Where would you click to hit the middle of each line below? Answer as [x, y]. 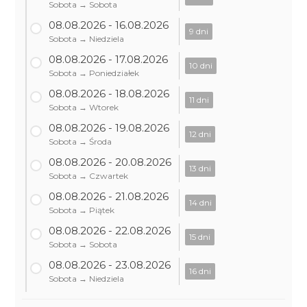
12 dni [200, 134]
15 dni [200, 237]
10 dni [201, 65]
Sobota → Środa [81, 142]
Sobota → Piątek [82, 210]
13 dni [200, 168]
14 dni [201, 202]
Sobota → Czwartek [89, 176]
